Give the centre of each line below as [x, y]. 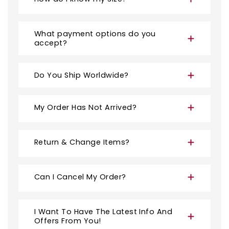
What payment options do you [95, 34]
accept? [51, 43]
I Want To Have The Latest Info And [104, 212]
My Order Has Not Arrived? [85, 108]
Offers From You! [68, 221]
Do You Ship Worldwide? [82, 75]
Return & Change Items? [82, 142]
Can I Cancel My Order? [80, 177]
